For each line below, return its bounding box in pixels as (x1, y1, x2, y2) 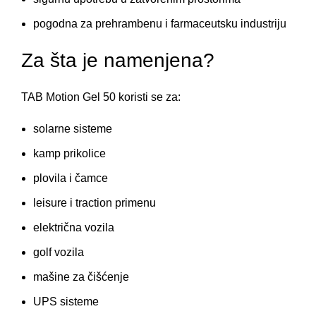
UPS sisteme (33, 295, 99, 308)
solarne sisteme (33, 122, 112, 135)
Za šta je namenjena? (21, 49, 214, 71)
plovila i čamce (33, 171, 108, 184)
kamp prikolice (33, 147, 106, 159)
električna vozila (33, 221, 114, 233)
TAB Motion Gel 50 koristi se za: (21, 90, 181, 103)
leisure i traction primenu (33, 196, 156, 209)
